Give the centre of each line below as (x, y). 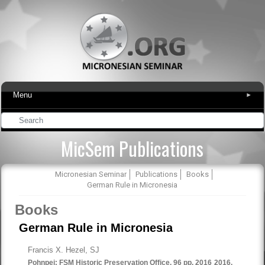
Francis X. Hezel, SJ (64, 250)
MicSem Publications (132, 148)
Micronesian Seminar (91, 174)
